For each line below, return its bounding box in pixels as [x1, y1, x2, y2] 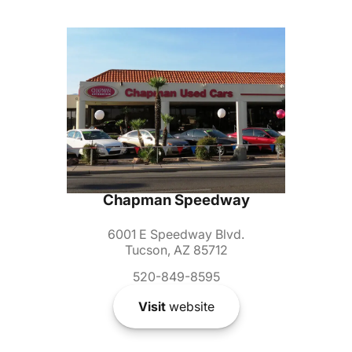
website [165, 298, 214, 314]
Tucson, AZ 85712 [124, 241, 228, 258]
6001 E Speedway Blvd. [108, 225, 244, 242]
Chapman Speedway [102, 190, 250, 209]
